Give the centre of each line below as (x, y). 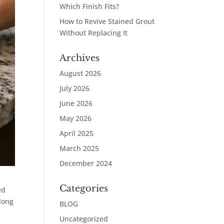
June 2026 (76, 103)
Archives (80, 58)
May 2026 (76, 118)
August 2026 (80, 73)
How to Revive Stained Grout (107, 21)
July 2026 (75, 88)
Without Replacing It (94, 33)
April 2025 (77, 133)
